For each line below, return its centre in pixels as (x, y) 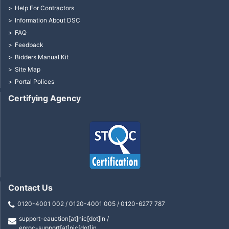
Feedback (29, 45)
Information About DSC (48, 20)
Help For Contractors (44, 8)
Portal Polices (35, 82)
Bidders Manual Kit (42, 57)
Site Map (28, 70)
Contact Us (30, 187)
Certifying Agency (44, 98)
